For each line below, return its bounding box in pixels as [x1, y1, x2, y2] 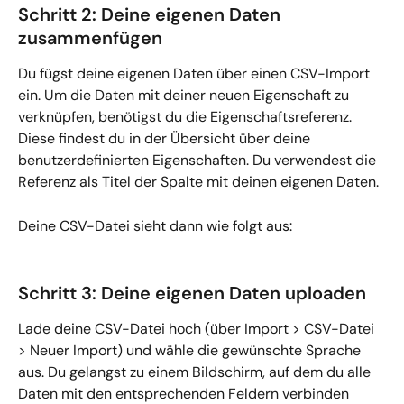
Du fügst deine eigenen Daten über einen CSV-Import [18, 64, 373, 84]
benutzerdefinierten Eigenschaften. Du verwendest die [18, 151, 380, 170]
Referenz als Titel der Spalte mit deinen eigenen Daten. [18, 172, 379, 192]
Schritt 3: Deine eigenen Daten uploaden [18, 280, 366, 305]
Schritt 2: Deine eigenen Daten [18, 3, 285, 27]
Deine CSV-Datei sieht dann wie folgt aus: [18, 216, 292, 235]
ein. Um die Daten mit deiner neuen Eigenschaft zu [18, 86, 353, 106]
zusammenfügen [18, 26, 162, 50]
